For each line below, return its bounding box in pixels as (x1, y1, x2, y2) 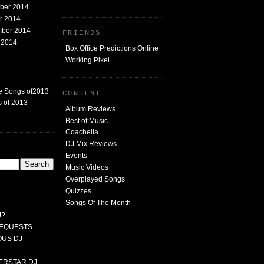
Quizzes (65, 186, 91, 195)
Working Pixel (65, 55, 110, 64)
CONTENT (62, 89, 101, 98)
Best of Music (65, 116, 108, 125)
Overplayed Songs (65, 174, 125, 183)
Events (65, 151, 87, 160)
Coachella (65, 128, 98, 137)
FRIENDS (62, 29, 101, 38)
